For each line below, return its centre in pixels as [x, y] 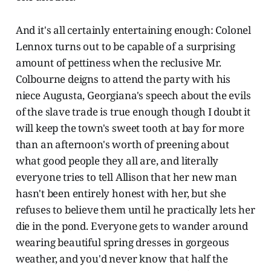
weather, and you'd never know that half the [122, 259]
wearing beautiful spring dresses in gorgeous [122, 243]
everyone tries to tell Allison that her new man [126, 177]
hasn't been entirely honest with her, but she [121, 194]
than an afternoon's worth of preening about [122, 145]
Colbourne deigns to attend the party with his [123, 79]
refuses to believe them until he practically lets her [135, 210]
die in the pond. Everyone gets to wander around [132, 226]
